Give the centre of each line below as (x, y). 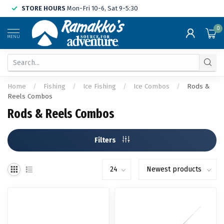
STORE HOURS (43, 8)
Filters (106, 140)
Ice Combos (151, 86)
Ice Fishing (99, 86)
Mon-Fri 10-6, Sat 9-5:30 (102, 8)
